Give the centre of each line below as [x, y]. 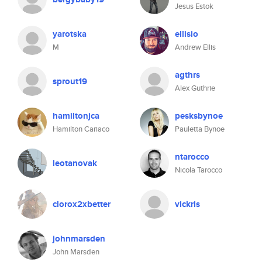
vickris [187, 204]
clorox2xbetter [82, 204]
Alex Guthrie [195, 88]
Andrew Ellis [195, 47]
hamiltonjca [76, 116]
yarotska [70, 34]
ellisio [187, 34]
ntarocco [192, 157]
